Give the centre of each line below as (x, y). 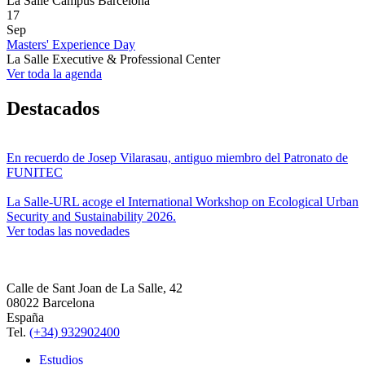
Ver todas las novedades (68, 231)
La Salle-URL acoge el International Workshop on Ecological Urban (182, 201)
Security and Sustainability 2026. (91, 216)
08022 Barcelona (51, 302)
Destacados (53, 108)
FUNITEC (35, 172)
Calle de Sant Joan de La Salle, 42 (95, 288)
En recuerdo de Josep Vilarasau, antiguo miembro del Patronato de (177, 157)
